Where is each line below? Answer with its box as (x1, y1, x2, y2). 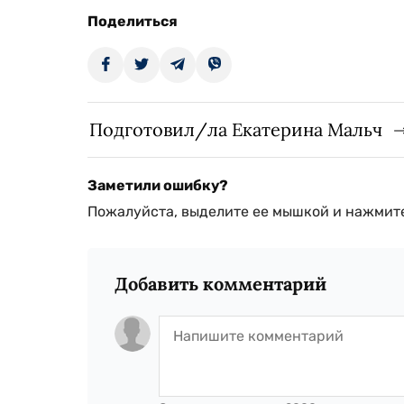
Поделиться (87, 13, 178, 31)
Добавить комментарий (115, 272, 326, 296)
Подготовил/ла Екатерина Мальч (89, 118, 382, 142)
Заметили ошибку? (87, 177, 228, 195)
